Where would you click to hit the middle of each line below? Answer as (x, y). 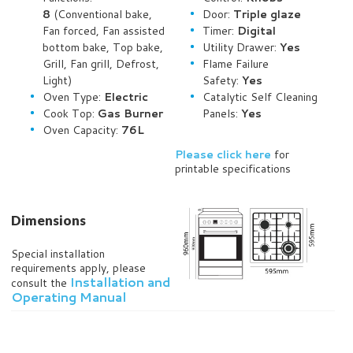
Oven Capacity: (80, 130)
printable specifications (233, 169)
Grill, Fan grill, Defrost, (101, 64)
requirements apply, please (78, 268)
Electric (126, 97)
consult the (41, 283)
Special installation (58, 254)
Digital (256, 31)
